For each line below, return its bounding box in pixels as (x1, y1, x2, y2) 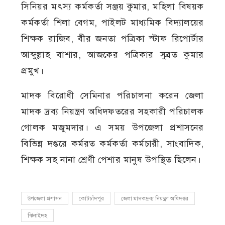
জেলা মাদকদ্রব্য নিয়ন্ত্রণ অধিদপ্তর (121, 195, 189, 202)
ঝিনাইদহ (28, 212, 48, 219)
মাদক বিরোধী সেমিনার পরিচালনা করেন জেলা (21, 90, 204, 101)
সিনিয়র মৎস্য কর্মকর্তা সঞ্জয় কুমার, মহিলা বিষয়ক (21, 1, 204, 13)
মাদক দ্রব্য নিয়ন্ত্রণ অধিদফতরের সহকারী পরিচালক (21, 106, 204, 118)
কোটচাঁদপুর (79, 195, 104, 202)
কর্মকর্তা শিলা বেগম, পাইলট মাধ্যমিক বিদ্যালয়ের (21, 17, 204, 29)
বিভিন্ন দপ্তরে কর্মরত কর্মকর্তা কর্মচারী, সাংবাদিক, (21, 138, 204, 150)
